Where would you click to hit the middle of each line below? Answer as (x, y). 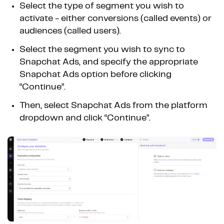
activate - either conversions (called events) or (115, 19)
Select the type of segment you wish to (102, 6)
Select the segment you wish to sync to (102, 50)
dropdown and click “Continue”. (85, 118)
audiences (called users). (70, 31)
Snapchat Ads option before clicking (95, 75)
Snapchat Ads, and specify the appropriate (109, 62)
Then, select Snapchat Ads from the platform (113, 106)
